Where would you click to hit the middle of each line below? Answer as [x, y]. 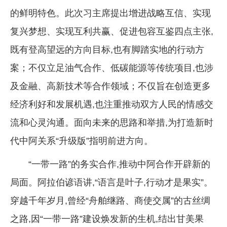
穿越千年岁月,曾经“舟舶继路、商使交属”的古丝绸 [110, 200]
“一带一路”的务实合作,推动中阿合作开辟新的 [119, 164]
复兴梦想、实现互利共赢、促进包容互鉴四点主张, [112, 31]
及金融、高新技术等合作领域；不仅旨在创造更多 [110, 86]
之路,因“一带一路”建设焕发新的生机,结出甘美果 [107, 219]
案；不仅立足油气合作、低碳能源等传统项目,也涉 [112, 68]
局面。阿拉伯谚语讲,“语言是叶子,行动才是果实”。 [111, 182]
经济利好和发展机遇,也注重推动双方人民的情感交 [112, 104]
